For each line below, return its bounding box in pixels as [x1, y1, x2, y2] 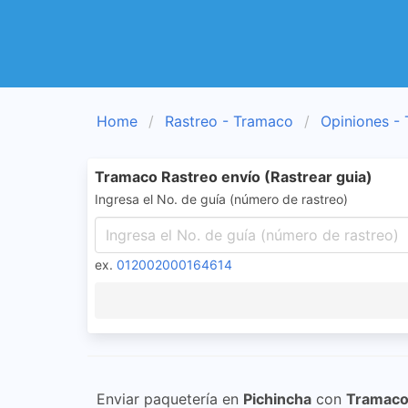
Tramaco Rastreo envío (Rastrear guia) [95, 168, 372, 186]
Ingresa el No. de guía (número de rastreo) [95, 191, 348, 207]
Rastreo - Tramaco [165, 112, 293, 130]
